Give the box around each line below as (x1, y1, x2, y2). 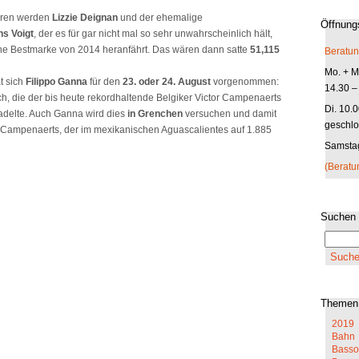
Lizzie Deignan (52, 12, 118, 24)
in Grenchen (127, 108, 183, 120)
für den (87, 76, 123, 88)
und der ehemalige (118, 12, 203, 24)
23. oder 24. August (123, 76, 211, 88)
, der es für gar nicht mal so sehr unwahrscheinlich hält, (34, 28, 272, 40)
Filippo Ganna (26, 76, 87, 88)
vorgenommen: (211, 76, 279, 88)
